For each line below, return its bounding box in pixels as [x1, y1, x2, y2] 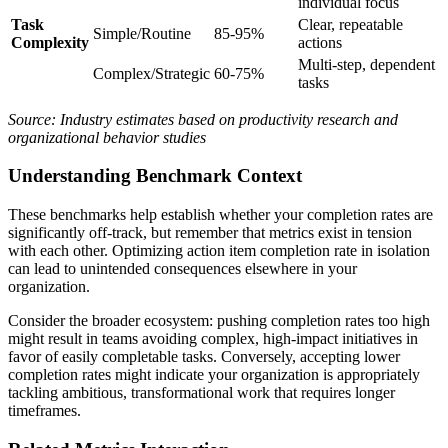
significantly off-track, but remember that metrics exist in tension [8, 223, 412, 241]
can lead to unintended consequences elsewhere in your [8, 259, 357, 277]
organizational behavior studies [8, 128, 206, 146]
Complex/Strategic [93, 64, 210, 82]
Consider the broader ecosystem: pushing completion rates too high [8, 311, 430, 329]
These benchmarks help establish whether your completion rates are [8, 205, 433, 223]
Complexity [11, 33, 89, 51]
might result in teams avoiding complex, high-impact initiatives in [8, 329, 418, 347]
